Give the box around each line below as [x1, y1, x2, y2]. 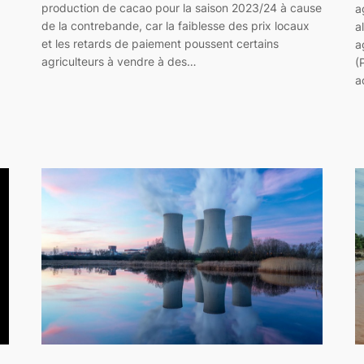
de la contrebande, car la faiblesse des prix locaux [41, 19, 310, 33]
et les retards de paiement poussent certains [41, 37, 279, 51]
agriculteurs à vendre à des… [41, 54, 197, 69]
